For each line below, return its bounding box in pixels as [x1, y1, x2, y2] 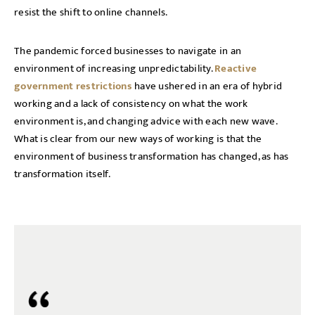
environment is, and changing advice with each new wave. [14, 112, 277, 130]
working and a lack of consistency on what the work [14, 95, 248, 112]
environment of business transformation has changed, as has [14, 148, 289, 165]
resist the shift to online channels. [14, 4, 170, 21]
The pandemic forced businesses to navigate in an [14, 42, 241, 60]
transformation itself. [14, 165, 113, 183]
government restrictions [14, 77, 132, 95]
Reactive [214, 60, 257, 77]
